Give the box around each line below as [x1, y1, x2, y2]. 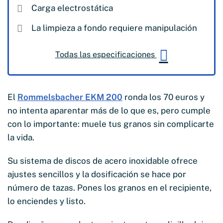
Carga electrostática [31, 2, 113, 13]
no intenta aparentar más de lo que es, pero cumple [7, 105, 211, 115]
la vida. [7, 132, 34, 142]
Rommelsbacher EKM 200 [17, 92, 122, 102]
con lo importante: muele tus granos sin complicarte [7, 118, 214, 129]
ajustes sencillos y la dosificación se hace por [7, 169, 186, 179]
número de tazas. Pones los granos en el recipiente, [7, 182, 212, 193]
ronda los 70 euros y [122, 92, 205, 102]
